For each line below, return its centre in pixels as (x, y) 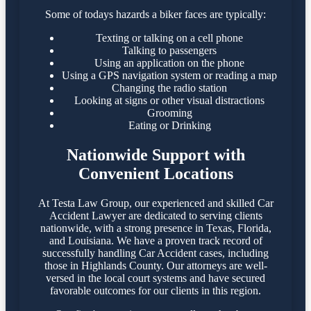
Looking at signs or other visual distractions (169, 101)
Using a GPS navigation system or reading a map (169, 76)
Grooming (169, 113)
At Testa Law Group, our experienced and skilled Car (155, 203)
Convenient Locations (155, 174)
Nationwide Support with (155, 155)
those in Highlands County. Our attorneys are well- (155, 266)
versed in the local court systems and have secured (155, 278)
